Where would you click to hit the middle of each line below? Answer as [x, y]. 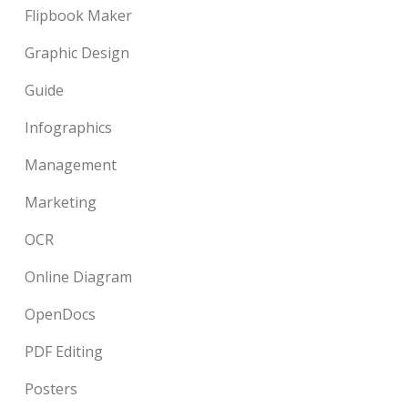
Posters [51, 389]
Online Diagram [79, 277]
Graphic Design [77, 53]
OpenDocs [61, 314]
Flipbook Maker [79, 15]
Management [71, 165]
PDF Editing [64, 352]
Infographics [69, 127]
